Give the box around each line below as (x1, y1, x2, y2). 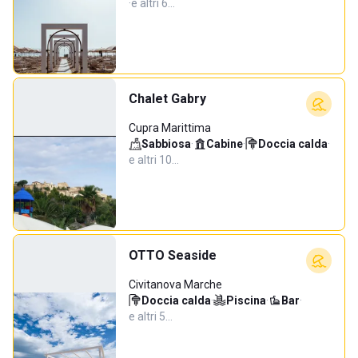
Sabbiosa (141, 137, 191, 150)
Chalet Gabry (129, 91, 206, 106)
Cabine (206, 137, 243, 150)
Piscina (226, 294, 266, 307)
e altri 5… (129, 310, 173, 323)
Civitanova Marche (129, 278, 222, 291)
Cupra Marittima (129, 121, 211, 134)
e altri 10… (129, 153, 179, 166)
